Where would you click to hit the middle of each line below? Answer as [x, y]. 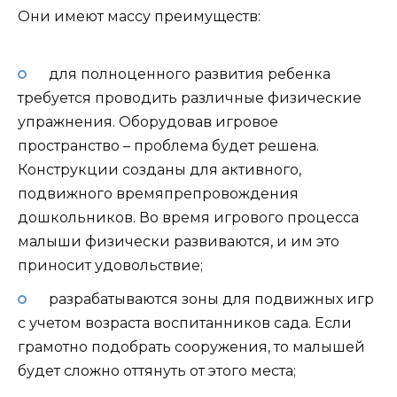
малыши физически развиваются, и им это [179, 241]
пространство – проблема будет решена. [168, 145]
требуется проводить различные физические [190, 97]
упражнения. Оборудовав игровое [148, 121]
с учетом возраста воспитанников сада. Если [185, 323]
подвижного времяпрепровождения [158, 193]
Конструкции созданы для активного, [160, 169]
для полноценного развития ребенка [187, 74]
